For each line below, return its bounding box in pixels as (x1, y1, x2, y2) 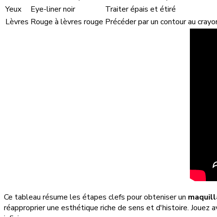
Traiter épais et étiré (105, 4, 176, 15)
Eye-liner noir (31, 4, 75, 15)
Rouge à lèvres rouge (31, 16, 103, 28)
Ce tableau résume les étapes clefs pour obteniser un (4, 192, 188, 203)
